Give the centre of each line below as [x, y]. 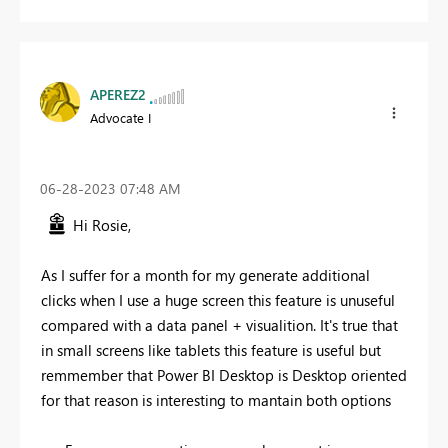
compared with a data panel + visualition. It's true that [219, 325]
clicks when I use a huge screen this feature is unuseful [218, 300]
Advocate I [120, 118]
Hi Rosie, [102, 225]
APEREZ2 [118, 95]
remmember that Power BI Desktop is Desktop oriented [224, 375]
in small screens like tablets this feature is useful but [211, 350]
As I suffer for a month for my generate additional [205, 275]
